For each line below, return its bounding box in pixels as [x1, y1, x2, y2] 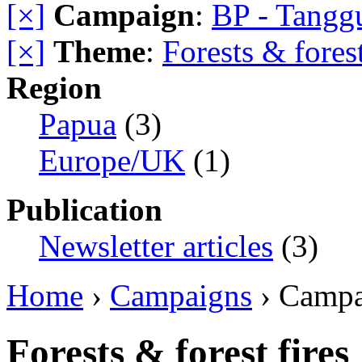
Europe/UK [39, 143, 185, 178]
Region [6, 70, 102, 105]
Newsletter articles [39, 229, 273, 263]
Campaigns [110, 278, 252, 313]
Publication [6, 192, 162, 227]
